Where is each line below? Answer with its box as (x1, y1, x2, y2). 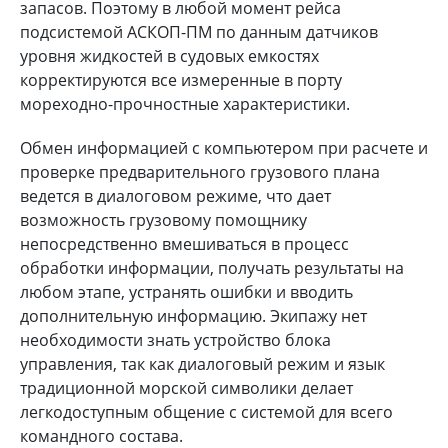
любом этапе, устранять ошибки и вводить (20, 280, 353, 303)
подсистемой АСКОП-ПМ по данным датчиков (20, 20, 378, 43)
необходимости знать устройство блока (20, 328, 331, 351)
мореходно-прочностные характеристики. (20, 92, 350, 115)
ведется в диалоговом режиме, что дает (20, 184, 331, 207)
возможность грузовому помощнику (20, 208, 307, 231)
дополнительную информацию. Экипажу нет (20, 304, 367, 327)
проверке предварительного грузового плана (20, 160, 380, 183)
